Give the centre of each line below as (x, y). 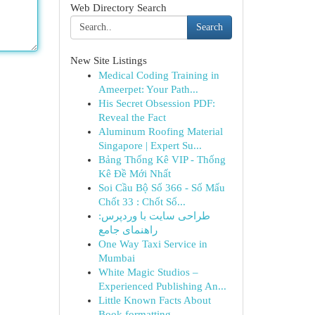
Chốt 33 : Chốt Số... (142, 202)
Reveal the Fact (132, 117)
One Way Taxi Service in (153, 244)
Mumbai (116, 258)
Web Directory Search (118, 8)
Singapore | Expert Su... (150, 146)
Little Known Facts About (154, 300)
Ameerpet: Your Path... (148, 89)
